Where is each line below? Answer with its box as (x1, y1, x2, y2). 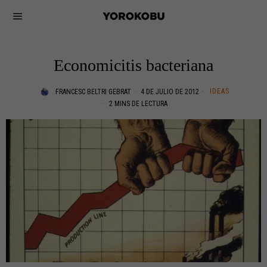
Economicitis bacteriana (54, 56, 213, 74)
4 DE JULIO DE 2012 (139, 88, 199, 96)
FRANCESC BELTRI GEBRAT (55, 88, 131, 96)
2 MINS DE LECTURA (107, 100, 167, 108)
